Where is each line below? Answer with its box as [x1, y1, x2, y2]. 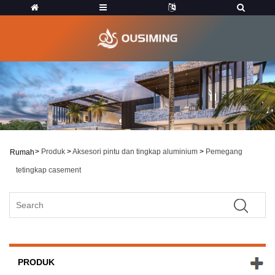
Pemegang [206, 147, 242, 156]
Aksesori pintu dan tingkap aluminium [72, 147, 198, 156]
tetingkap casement [16, 166, 81, 174]
